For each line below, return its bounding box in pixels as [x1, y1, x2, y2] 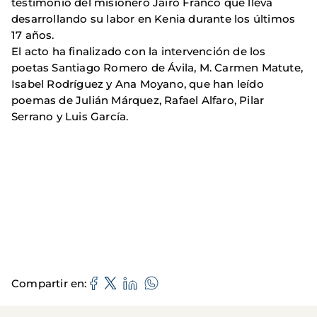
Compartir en [11, 276, 85, 290]
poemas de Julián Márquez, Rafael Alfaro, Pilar [11, 93, 265, 107]
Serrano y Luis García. [11, 110, 129, 123]
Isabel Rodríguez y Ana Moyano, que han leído [11, 77, 264, 91]
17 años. [11, 28, 54, 42]
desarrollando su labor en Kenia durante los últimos [11, 12, 296, 25]
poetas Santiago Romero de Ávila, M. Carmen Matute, [11, 61, 304, 74]
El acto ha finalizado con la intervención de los [11, 45, 266, 58]
